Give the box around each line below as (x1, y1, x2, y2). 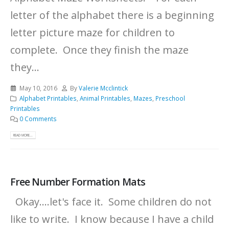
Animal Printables (79, 94, 130, 103)
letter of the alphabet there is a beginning (10, 8, 214, 22)
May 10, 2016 (19, 84, 57, 93)
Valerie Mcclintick (79, 84, 128, 93)
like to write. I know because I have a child (10, 212, 214, 226)
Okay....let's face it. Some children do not (10, 195, 212, 209)
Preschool (155, 94, 185, 103)
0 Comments (19, 114, 57, 123)
